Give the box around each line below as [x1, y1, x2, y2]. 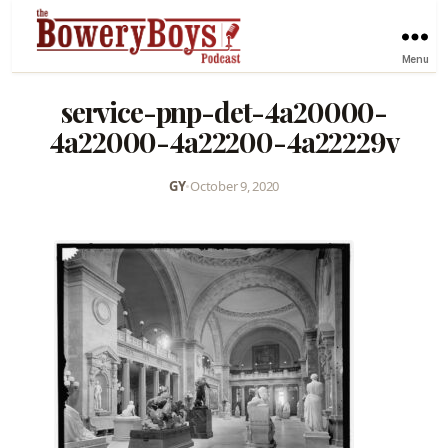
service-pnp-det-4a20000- [60, 92, 388, 130]
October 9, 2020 [190, 176, 280, 195]
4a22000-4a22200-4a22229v [49, 122, 399, 160]
